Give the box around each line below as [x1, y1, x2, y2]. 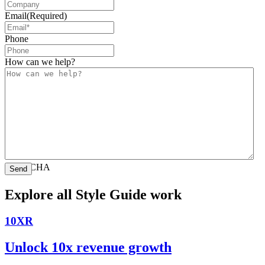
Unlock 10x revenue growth [5, 239, 172, 255]
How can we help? [5, 57, 75, 67]
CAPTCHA [5, 162, 50, 173]
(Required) [27, 11, 67, 21]
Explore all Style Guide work [5, 187, 182, 203]
